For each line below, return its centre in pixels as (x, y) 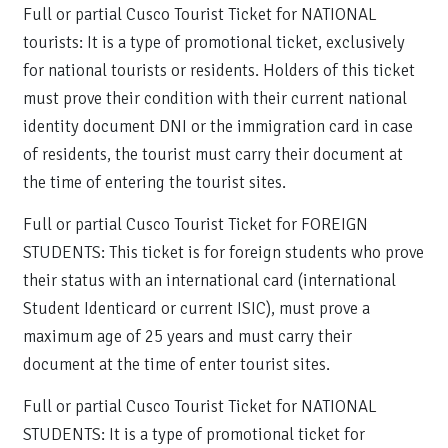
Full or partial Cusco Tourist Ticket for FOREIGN (195, 224)
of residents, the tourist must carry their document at (213, 154)
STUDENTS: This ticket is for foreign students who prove (223, 252)
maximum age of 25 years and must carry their (187, 336)
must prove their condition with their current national (215, 98)
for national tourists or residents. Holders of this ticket (219, 70)
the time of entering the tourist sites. (154, 182)
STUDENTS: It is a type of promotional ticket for (194, 434)
